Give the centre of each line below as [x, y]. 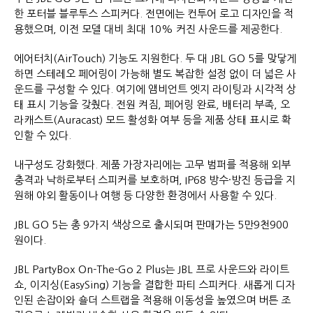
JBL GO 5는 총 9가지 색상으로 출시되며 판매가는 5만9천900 [151, 224]
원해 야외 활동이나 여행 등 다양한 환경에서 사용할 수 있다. [152, 195]
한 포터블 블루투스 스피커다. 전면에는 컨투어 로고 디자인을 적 [154, 13]
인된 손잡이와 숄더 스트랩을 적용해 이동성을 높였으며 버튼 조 [152, 300]
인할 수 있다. [50, 135]
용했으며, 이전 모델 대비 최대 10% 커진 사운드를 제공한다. [155, 29]
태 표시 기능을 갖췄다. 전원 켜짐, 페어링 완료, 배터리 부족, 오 [152, 104]
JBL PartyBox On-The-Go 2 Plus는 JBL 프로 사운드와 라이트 [152, 269]
